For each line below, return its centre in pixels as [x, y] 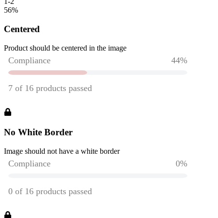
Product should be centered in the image [65, 48]
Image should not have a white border [62, 151]
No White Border [38, 132]
